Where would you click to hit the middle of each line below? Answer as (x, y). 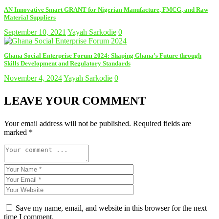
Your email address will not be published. (67, 123)
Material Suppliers (30, 17)
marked (16, 132)
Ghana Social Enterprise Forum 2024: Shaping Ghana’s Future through (103, 55)
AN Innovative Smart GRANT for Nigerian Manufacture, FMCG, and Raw (106, 9)
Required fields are (162, 123)
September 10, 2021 (35, 32)
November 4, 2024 (33, 78)
